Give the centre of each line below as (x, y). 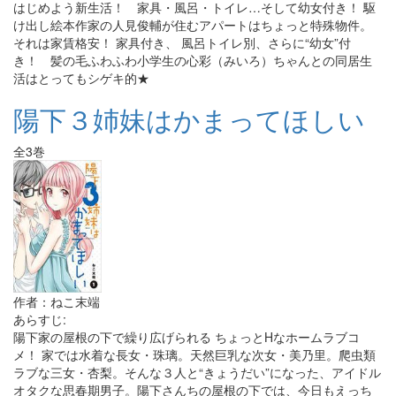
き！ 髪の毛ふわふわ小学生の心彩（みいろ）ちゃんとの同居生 (193, 60)
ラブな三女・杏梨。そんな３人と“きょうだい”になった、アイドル (197, 372)
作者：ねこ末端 (57, 301)
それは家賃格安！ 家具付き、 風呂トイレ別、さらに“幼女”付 (182, 42)
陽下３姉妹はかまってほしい (189, 119)
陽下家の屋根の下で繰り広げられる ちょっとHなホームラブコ (187, 337)
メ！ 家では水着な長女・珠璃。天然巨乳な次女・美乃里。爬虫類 (194, 354)
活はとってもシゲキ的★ (81, 78)
